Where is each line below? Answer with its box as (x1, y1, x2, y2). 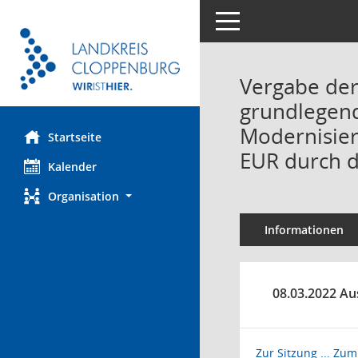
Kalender (48, 159, 97, 175)
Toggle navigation (215, 12, 309, 27)
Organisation (48, 189, 119, 205)
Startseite (48, 129, 101, 145)
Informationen (264, 222, 344, 237)
